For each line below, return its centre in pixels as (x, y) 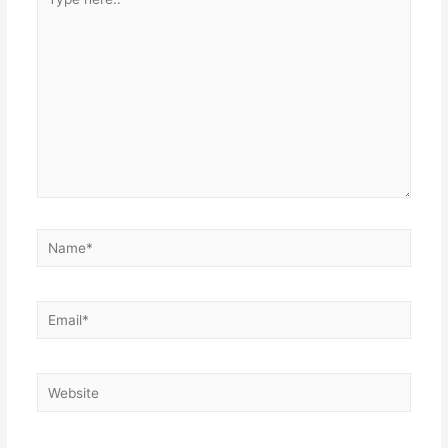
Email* (56, 311)
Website (61, 384)
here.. (54, 11)
